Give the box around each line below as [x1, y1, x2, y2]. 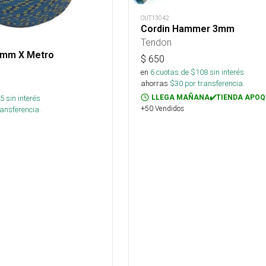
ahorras [140, 78, 168, 89]
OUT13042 [140, 14, 169, 23]
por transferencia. [182, 78, 245, 89]
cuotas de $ [154, 67, 195, 78]
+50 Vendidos [140, 104, 184, 113]
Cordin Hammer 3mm [140, 23, 235, 35]
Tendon [140, 36, 172, 49]
